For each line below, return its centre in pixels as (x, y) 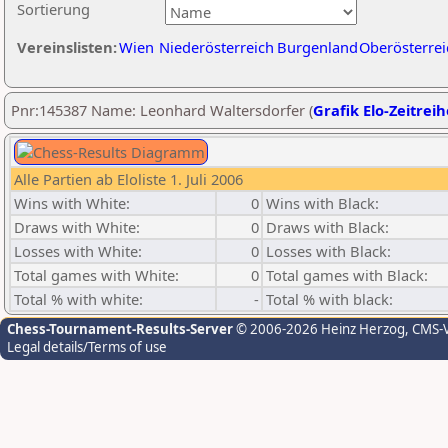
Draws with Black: (327, 227)
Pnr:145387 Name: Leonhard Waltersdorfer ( (162, 110)
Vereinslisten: (67, 47)
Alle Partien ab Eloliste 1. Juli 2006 (128, 179)
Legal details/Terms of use (87, 347)
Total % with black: (329, 299)
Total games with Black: (347, 275)
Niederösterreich (216, 47)
